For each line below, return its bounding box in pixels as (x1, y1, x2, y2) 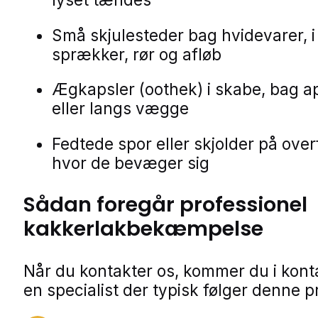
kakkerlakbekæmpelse (23, 214, 263, 243)
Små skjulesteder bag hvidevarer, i (52, 25, 315, 45)
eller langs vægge (52, 99, 189, 119)
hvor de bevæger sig (52, 153, 209, 172)
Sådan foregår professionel (23, 190, 307, 219)
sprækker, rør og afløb (52, 44, 221, 64)
